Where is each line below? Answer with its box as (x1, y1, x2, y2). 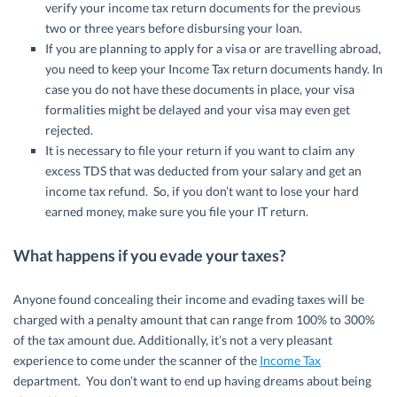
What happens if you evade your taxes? (13, 245, 286, 266)
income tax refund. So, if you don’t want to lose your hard (45, 183, 359, 199)
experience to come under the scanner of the (13, 353, 260, 369)
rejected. (45, 122, 93, 138)
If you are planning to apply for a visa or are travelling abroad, (45, 41, 381, 57)
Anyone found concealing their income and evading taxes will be (13, 292, 364, 307)
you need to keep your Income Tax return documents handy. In (45, 61, 383, 77)
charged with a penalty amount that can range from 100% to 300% (13, 312, 375, 328)
